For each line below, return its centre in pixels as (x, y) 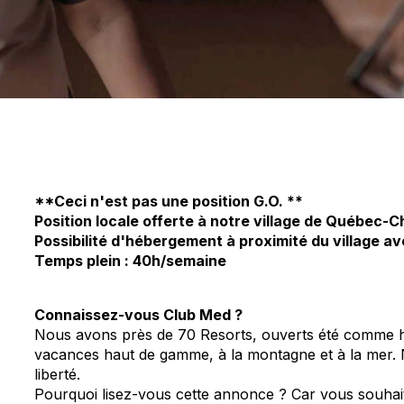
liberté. (58, 374)
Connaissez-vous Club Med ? (141, 315)
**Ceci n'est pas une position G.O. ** (171, 201)
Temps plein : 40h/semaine (131, 261)
